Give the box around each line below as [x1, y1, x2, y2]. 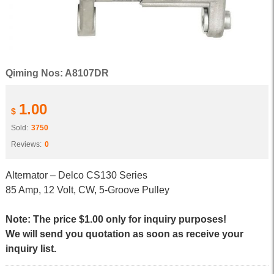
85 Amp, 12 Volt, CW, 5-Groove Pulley [5, 185, 169, 195]
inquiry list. [5, 243, 56, 254]
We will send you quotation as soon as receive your [5, 229, 243, 239]
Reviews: [10, 140, 42, 149]
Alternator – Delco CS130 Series [5, 170, 147, 180]
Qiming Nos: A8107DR [5, 68, 109, 78]
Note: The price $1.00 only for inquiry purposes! [5, 214, 226, 224]
